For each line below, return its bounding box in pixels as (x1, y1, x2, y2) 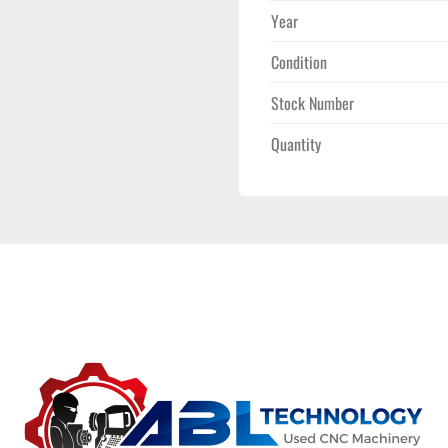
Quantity (271, 132, 321, 156)
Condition (271, 50, 327, 74)
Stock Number (271, 91, 354, 115)
